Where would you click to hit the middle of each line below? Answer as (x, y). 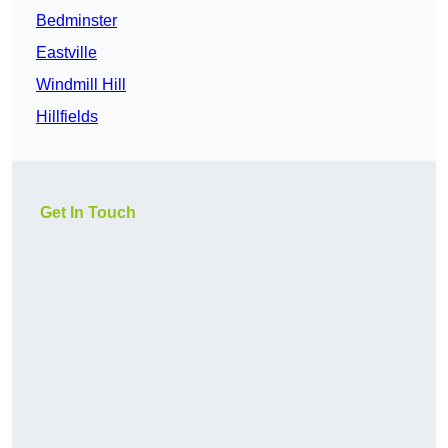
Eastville (66, 53)
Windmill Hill (81, 85)
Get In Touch (88, 213)
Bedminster (76, 21)
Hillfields (67, 117)
